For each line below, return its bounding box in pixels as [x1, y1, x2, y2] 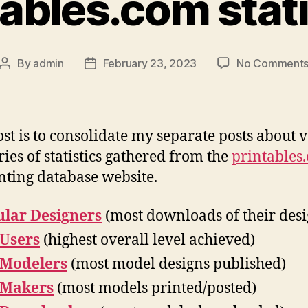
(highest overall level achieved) [40, 230, 255, 250]
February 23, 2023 [102, 56, 197, 70]
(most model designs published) [67, 254, 286, 274]
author [3, 74, 37, 88]
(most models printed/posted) [54, 278, 256, 298]
